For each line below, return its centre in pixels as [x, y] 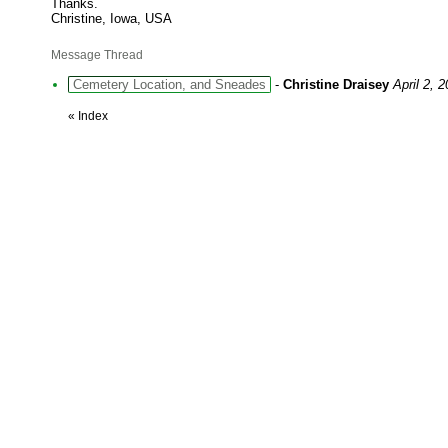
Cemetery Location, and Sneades [169, 84]
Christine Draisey [336, 84]
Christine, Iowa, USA [111, 18]
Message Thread [97, 55]
